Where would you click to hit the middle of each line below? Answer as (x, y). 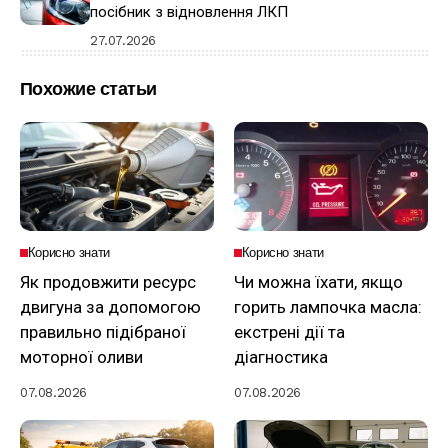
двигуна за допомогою (110, 307)
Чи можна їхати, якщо (318, 282)
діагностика (281, 357)
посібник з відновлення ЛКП (189, 11)
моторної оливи (81, 357)
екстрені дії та (289, 332)
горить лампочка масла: (328, 307)
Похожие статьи (88, 88)
